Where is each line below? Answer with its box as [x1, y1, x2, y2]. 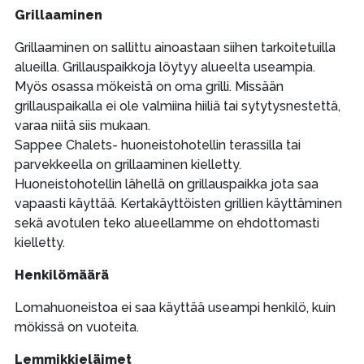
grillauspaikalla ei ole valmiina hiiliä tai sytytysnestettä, [14, 98, 340, 114]
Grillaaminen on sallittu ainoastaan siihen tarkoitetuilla [14, 40, 336, 55]
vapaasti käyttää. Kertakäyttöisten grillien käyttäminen [14, 196, 342, 211]
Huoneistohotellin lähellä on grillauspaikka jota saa [14, 176, 318, 192]
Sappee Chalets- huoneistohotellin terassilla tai [14, 137, 301, 153]
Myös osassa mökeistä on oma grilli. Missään [14, 79, 284, 94]
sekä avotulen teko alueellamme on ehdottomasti [14, 215, 319, 231]
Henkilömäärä [14, 267, 109, 283]
